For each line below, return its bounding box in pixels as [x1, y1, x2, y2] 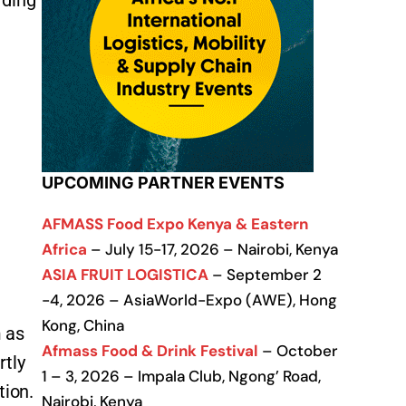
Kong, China [42, 315, 124, 335]
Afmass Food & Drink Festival [42, 341, 258, 361]
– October [258, 341, 338, 361]
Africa [42, 239, 87, 259]
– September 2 [208, 265, 322, 285]
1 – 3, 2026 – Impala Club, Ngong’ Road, [42, 366, 321, 386]
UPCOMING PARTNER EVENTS [42, 173, 285, 192]
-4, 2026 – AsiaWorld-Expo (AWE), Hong [42, 290, 337, 310]
